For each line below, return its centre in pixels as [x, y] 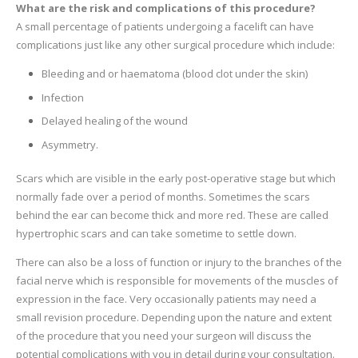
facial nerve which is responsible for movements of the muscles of [177, 280]
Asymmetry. [70, 144]
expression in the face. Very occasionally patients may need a [166, 299]
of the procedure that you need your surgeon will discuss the [163, 336]
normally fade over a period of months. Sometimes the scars [163, 197]
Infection [63, 97]
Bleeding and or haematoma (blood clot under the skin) [175, 74]
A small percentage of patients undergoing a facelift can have [165, 26]
